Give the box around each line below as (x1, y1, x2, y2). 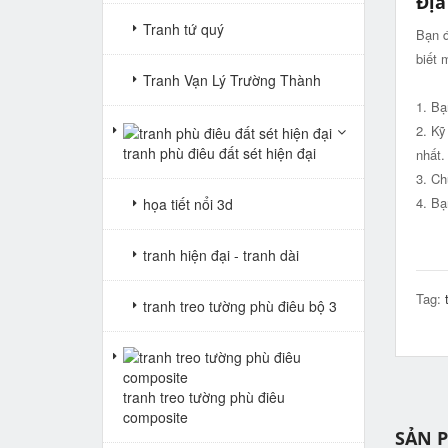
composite (123, 407, 188, 428)
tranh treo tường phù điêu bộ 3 (143, 296, 337, 317)
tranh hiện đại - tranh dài (143, 245, 299, 266)
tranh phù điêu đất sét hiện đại (123, 143, 316, 164)
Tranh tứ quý (143, 18, 224, 39)
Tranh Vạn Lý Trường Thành (143, 69, 321, 90)
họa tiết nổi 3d (143, 194, 233, 215)
